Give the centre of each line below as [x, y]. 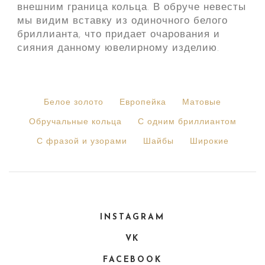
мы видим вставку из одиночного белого [122, 21]
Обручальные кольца [75, 122]
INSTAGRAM [132, 217]
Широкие [209, 141]
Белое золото [74, 102]
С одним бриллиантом [187, 122]
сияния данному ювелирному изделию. [118, 49]
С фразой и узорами [82, 141]
